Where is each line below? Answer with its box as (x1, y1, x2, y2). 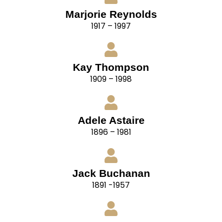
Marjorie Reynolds (65, 8, 157, 20)
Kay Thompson (73, 61, 149, 73)
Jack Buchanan (72, 167, 150, 179)
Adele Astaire (77, 114, 145, 126)
